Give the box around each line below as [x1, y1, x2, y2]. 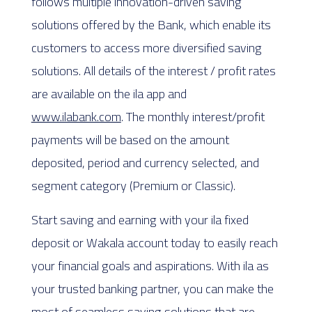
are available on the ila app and [31, 82, 187, 105]
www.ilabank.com [31, 105, 121, 128]
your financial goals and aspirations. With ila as [31, 254, 269, 277]
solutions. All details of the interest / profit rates [31, 59, 276, 82]
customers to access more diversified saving [31, 36, 262, 59]
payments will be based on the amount [31, 128, 229, 151]
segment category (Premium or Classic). [31, 174, 235, 197]
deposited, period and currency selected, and [31, 151, 259, 174]
